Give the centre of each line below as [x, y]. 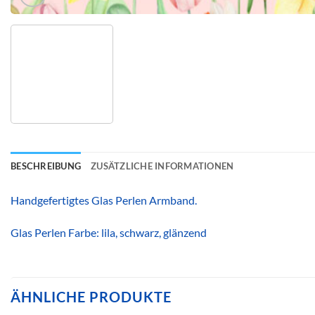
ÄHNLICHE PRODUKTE [91, 296]
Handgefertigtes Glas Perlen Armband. [104, 200]
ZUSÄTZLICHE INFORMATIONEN [162, 166]
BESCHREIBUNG [46, 166]
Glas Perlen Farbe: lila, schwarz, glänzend [109, 232]
